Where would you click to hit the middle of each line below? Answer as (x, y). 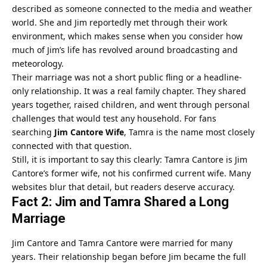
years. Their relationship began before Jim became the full (129, 256)
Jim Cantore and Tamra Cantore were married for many (122, 243)
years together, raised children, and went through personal (131, 105)
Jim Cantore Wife (89, 132)
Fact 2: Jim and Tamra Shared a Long (120, 202)
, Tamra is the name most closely (189, 132)
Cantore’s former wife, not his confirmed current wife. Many (131, 173)
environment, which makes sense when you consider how (127, 36)
